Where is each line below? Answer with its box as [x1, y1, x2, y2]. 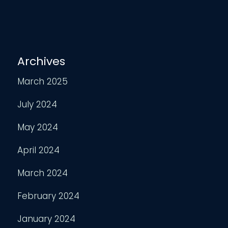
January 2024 [17, 212, 76, 225]
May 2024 [17, 121, 59, 133]
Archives [17, 53, 66, 69]
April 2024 [17, 144, 60, 156]
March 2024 [17, 166, 68, 179]
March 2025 [17, 75, 68, 88]
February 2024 [17, 189, 80, 202]
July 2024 [17, 98, 58, 110]
